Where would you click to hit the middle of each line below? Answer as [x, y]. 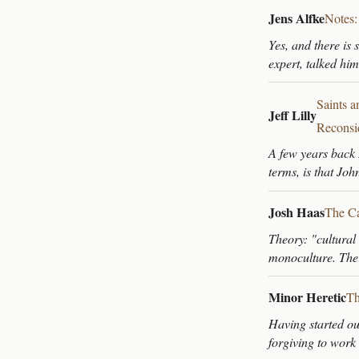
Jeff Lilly [293, 116]
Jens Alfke [297, 19]
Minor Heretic [308, 298]
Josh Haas [297, 213]
